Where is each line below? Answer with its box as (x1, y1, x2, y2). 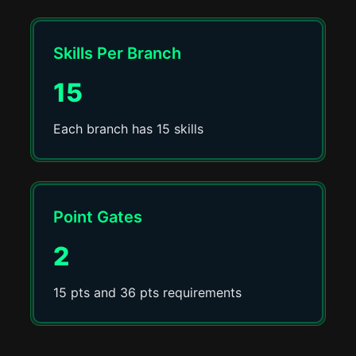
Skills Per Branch (53, 44, 182, 63)
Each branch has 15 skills (53, 121, 204, 137)
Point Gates (53, 207, 143, 226)
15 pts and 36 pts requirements (53, 284, 242, 300)
